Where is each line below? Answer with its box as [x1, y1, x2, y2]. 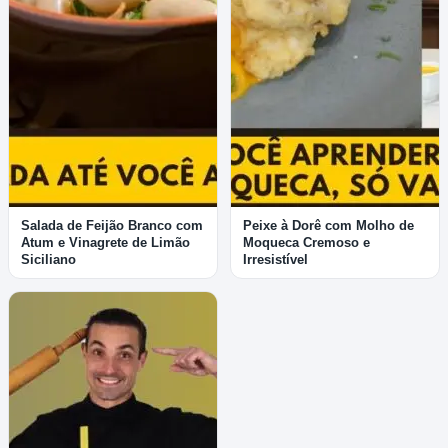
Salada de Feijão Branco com [21, 217, 203, 233]
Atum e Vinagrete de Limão [21, 234, 190, 250]
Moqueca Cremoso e [243, 234, 370, 250]
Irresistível [243, 251, 308, 267]
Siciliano [21, 251, 76, 267]
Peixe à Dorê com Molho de [243, 217, 414, 233]
